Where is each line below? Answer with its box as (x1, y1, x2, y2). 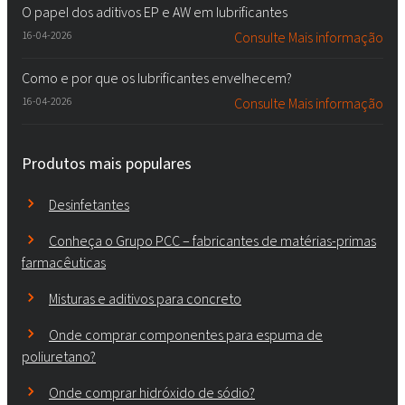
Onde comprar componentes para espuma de (49, 325, 323, 344)
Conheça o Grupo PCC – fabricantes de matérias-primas (49, 231, 376, 250)
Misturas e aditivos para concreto (49, 288, 241, 308)
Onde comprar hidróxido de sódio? (49, 382, 255, 402)
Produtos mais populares (22, 152, 192, 174)
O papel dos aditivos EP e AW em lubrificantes (22, 2, 287, 22)
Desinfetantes (49, 194, 129, 214)
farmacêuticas (22, 252, 106, 272)
